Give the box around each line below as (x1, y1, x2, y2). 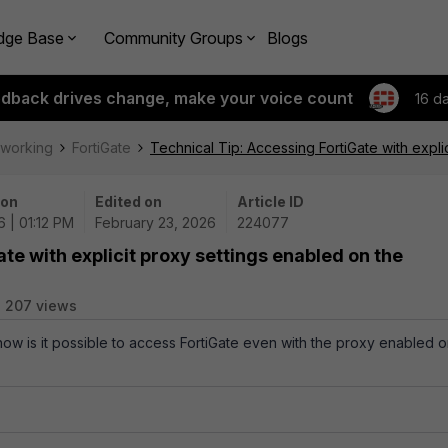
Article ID (237, 193, 304, 210)
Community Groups (104, 27, 243, 48)
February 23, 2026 (95, 214, 216, 231)
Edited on (95, 193, 162, 210)
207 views (5, 297, 77, 314)
